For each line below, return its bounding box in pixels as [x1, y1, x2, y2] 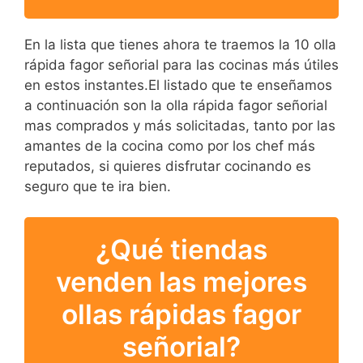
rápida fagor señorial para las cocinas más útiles [24, 56, 339, 73]
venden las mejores [56, 265, 307, 299]
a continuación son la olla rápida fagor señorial [24, 96, 327, 113]
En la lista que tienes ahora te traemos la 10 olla [24, 36, 336, 53]
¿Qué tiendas [96, 233, 267, 267]
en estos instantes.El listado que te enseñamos [24, 76, 332, 93]
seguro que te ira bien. [24, 177, 171, 194]
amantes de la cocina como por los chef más [24, 137, 315, 154]
